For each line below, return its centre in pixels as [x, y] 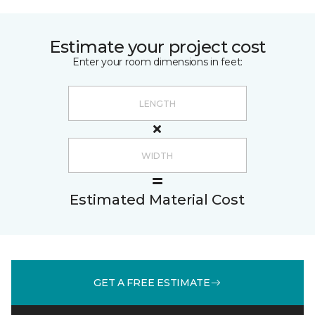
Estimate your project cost [157, 47]
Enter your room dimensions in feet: [157, 62]
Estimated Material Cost [157, 200]
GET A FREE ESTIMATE [152, 282]
